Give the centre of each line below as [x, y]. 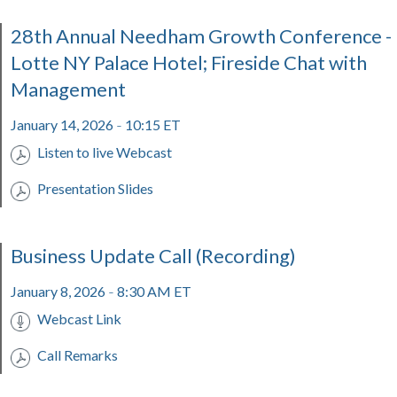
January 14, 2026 [63, 125]
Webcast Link [79, 319]
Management [68, 89]
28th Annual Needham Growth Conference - [201, 36]
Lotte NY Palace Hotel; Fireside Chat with [189, 62]
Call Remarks [78, 355]
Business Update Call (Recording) [153, 256]
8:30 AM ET [153, 291]
